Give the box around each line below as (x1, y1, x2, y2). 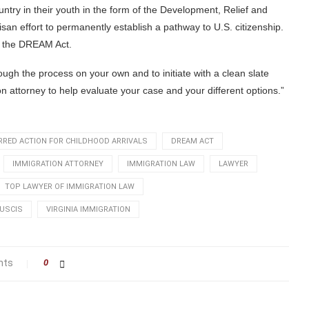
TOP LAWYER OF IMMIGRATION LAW (5, 181, 134, 191)
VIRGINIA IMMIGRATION (46, 204, 130, 214)
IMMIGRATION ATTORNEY (12, 159, 103, 168)
